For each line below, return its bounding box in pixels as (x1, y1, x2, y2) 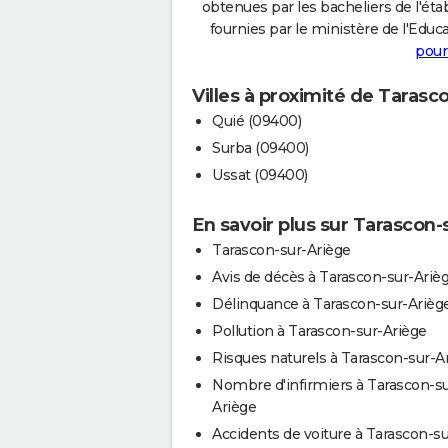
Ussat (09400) (212, 165, 308, 184)
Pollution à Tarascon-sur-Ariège (212, 321, 427, 340)
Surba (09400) (212, 138, 309, 157)
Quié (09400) (212, 111, 301, 130)
